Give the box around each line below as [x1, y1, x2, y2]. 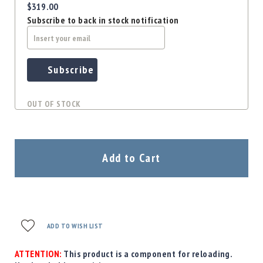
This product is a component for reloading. [61, 247, 233, 259]
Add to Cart [102, 150, 161, 166]
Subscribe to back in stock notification [27, 14, 179, 26]
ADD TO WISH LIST [47, 221, 103, 230]
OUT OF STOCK [27, 98, 81, 109]
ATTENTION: [15, 247, 62, 259]
